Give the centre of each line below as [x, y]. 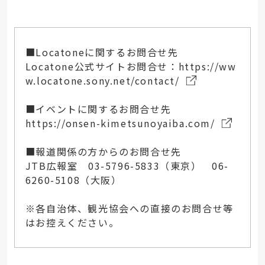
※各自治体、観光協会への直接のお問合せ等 [129, 209]
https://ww [207, 67]
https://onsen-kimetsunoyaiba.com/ [120, 123]
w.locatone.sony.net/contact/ [102, 81]
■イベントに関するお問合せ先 [98, 109]
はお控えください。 [72, 223]
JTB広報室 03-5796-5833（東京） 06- [127, 166]
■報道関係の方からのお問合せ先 [103, 152]
